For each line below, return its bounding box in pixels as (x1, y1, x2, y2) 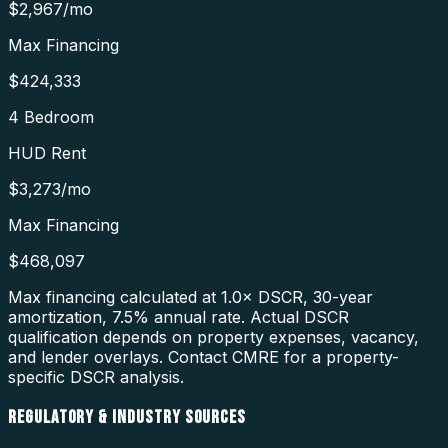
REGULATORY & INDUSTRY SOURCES (8, 405, 247, 429)
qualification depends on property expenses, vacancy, (8, 327, 419, 348)
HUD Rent (8, 143, 86, 164)
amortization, (8, 307, 107, 328)
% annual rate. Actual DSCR (133, 307, 349, 328)
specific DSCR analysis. (8, 367, 184, 388)
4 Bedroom (8, 107, 94, 128)
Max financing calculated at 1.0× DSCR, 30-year (8, 287, 373, 308)
